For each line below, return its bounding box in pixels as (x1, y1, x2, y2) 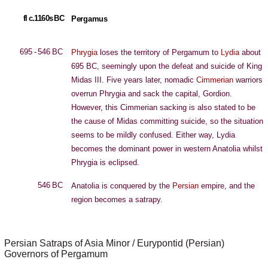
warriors (233, 75, 263, 84)
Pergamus (71, 14, 108, 23)
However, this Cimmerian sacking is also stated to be (71, 103, 255, 112)
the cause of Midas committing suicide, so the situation (71, 117, 263, 126)
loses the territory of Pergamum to (98, 48, 221, 57)
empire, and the (199, 181, 255, 190)
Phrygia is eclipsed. (71, 158, 139, 167)
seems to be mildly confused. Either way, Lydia (71, 130, 235, 139)
